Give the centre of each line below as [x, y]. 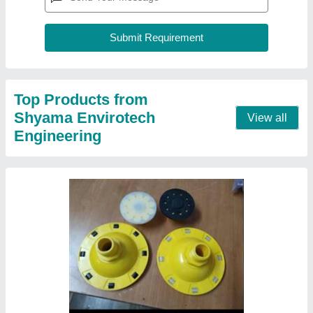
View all [267, 118]
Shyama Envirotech [85, 118]
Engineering [58, 136]
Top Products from [81, 100]
